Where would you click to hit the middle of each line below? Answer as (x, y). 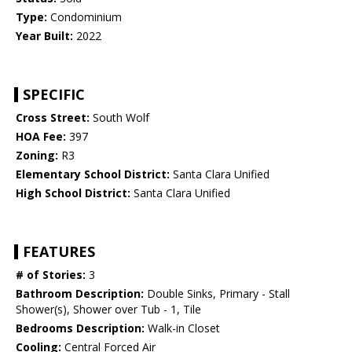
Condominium (84, 17)
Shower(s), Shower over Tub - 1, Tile (108, 310)
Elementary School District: (93, 174)
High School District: (73, 193)
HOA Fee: (41, 137)
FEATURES (59, 252)
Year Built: (44, 36)
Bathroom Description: (80, 294)
